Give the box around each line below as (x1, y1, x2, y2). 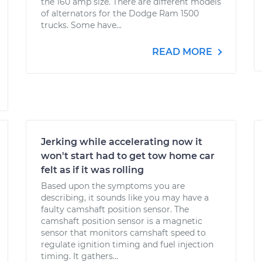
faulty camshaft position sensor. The (41, 204, 189, 215)
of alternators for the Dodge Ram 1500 (41, 8, 199, 19)
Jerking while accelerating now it (41, 136, 202, 147)
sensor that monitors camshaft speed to (41, 227, 206, 238)
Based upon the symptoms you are (41, 181, 185, 191)
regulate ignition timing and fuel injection (41, 239, 213, 250)
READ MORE (152, 46, 215, 57)
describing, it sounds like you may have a (41, 192, 209, 203)
